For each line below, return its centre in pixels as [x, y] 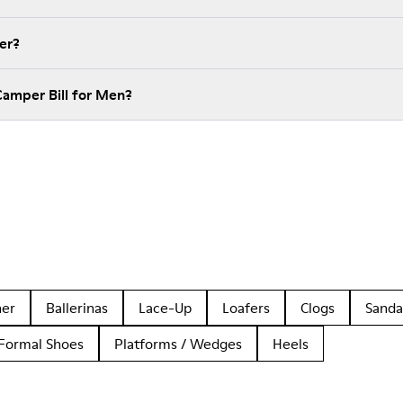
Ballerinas [77, 308]
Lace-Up [165, 308]
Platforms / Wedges [178, 344]
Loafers [246, 308]
